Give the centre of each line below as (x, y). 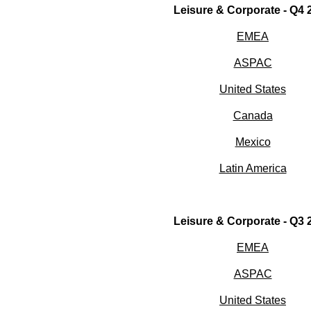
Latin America (253, 169)
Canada (253, 116)
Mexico (253, 142)
